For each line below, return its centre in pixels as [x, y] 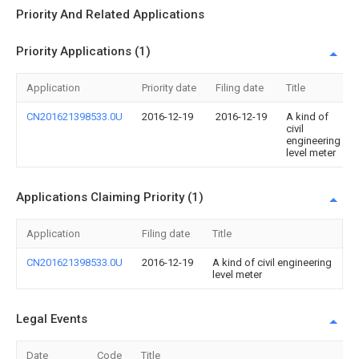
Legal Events [52, 319]
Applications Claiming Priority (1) [110, 197]
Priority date [169, 88]
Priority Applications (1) [83, 51]
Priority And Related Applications [110, 14]
